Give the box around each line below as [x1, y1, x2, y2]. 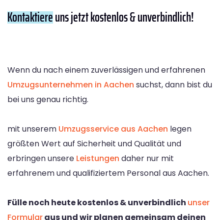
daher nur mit [119, 152, 174, 164]
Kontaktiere [7, 6, 53, 27]
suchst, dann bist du [134, 79, 212, 90]
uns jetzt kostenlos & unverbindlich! [53, 6, 194, 27]
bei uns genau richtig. [7, 93, 88, 105]
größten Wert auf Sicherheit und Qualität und [7, 137, 181, 149]
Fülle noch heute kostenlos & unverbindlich [7, 196, 188, 208]
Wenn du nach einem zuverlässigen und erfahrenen [7, 64, 205, 76]
